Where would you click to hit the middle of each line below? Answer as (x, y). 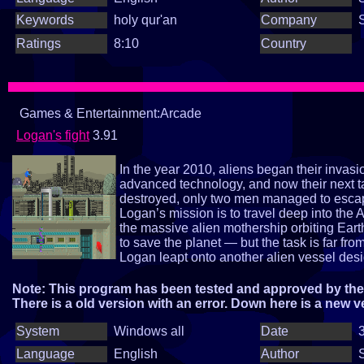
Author (280, 354)
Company (289, 20)
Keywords (45, 20)
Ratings (39, 43)
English (136, 354)
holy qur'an (145, 20)
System (38, 331)
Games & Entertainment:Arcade (109, 113)
